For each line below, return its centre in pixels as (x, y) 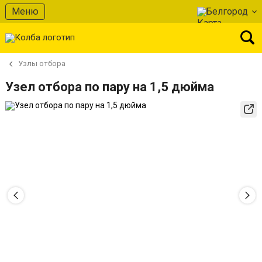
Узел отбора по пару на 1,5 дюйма (110, 87)
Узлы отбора (42, 63)
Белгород (227, 11)
